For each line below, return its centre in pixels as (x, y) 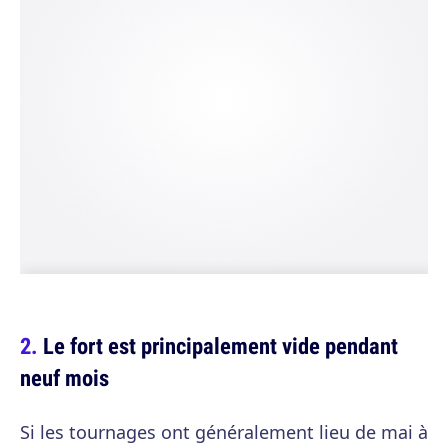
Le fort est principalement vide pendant (220, 345)
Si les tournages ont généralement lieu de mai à (224, 432)
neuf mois (64, 377)
